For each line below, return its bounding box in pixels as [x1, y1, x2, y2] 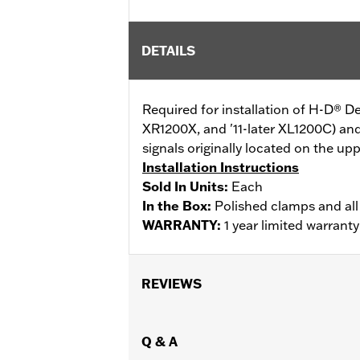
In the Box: [142, 197, 215, 214]
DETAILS [141, 42, 195, 59]
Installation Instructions [142, 158, 299, 175]
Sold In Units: [142, 178, 231, 194]
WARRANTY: [142, 216, 224, 233]
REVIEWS [141, 275, 202, 292]
